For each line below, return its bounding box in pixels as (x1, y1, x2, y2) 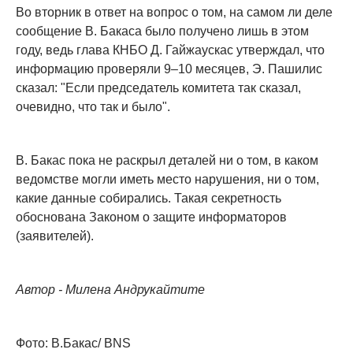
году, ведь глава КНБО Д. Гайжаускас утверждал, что (16, 43, 325, 58)
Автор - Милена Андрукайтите (16, 283, 205, 297)
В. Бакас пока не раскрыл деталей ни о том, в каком (16, 154, 318, 168)
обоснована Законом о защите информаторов (16, 210, 287, 225)
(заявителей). (16, 229, 94, 243)
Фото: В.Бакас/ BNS (16, 336, 131, 351)
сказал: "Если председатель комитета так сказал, (16, 81, 301, 95)
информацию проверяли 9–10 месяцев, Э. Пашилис (16, 62, 322, 76)
